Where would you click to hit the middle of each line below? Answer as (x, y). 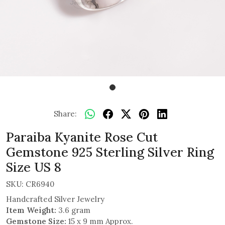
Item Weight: (31, 210)
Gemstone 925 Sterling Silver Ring (110, 152)
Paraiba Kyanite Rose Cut (82, 137)
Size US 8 (34, 167)
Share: (65, 114)
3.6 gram (73, 210)
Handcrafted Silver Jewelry (55, 199)
